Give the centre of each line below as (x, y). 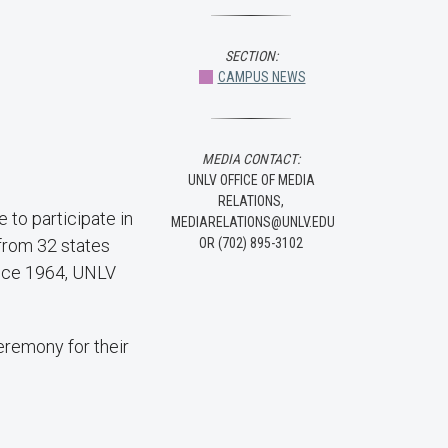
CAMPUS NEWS (261, 77)
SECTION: (251, 56)
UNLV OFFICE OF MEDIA (251, 180)
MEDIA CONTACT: (251, 159)
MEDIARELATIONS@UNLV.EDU (253, 222)
